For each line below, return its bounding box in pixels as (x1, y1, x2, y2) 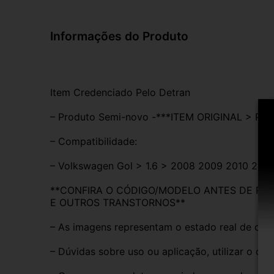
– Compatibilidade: (50, 135, 137, 147)
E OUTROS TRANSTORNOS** (50, 196, 185, 209)
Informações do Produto (50, 28, 188, 43)
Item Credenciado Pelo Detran (50, 86, 190, 98)
